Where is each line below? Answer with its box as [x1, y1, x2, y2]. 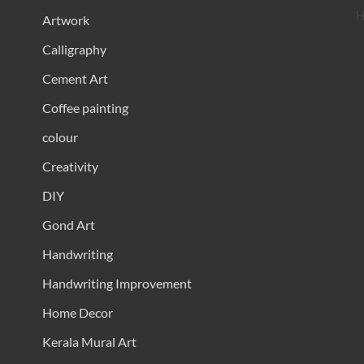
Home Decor [41, 305, 113, 321]
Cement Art [41, 71, 108, 87]
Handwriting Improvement [41, 275, 192, 292]
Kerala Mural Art [41, 334, 136, 350]
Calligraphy [41, 41, 106, 58]
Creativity [41, 158, 98, 175]
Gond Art [41, 217, 95, 233]
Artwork [41, 12, 89, 28]
